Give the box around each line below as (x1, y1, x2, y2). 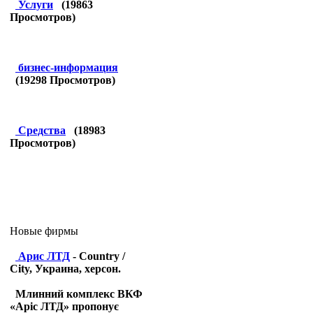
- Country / (70, 250, 125, 262)
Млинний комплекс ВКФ (15, 288, 143, 300)
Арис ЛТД (18, 250, 70, 262)
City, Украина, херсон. (10, 263, 121, 275)
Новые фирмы (10, 225, 78, 237)
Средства (18, 124, 66, 136)
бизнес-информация (18, 61, 118, 73)
